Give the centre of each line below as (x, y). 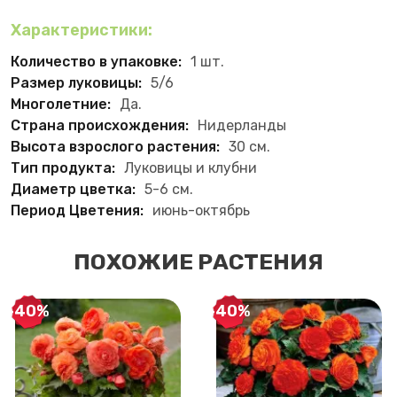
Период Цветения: (77, 210)
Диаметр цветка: (73, 189)
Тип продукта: (63, 167)
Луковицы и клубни (191, 167)
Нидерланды (242, 125)
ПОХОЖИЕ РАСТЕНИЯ (198, 261)
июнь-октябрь (201, 210)
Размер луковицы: (76, 82)
